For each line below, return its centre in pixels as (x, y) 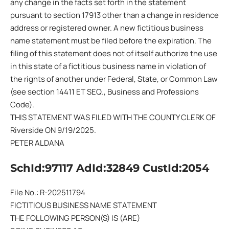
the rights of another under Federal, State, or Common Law (114, 79)
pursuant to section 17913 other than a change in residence (114, 15)
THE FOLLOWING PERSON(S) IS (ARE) (75, 218)
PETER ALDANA (37, 143)
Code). (22, 105)
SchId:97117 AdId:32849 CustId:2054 (110, 168)
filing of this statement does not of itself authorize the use (114, 53)
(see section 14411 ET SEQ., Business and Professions (105, 92)
